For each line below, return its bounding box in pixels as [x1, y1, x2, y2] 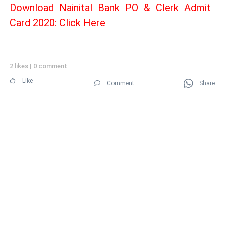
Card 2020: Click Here [10, 16, 105, 29]
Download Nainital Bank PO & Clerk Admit [10, 1, 211, 14]
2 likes [10, 62, 30, 70]
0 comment [33, 62, 67, 70]
